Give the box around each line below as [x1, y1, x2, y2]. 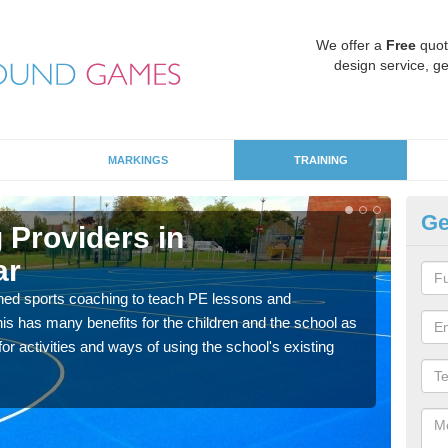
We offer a [316, 37, 386, 53]
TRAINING [293, 154, 348, 166]
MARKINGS [108, 154, 168, 166]
